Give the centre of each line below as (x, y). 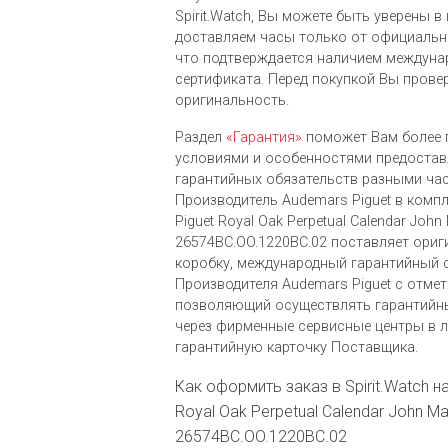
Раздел (200, 138)
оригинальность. (232, 101)
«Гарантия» (264, 138)
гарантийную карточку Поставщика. (296, 348)
